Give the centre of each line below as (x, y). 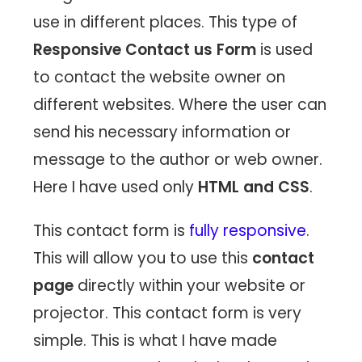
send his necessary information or (162, 133)
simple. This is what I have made (156, 341)
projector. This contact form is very (168, 314)
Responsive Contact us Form (145, 50)
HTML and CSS (254, 187)
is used (285, 50)
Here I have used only (116, 187)
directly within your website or (190, 286)
